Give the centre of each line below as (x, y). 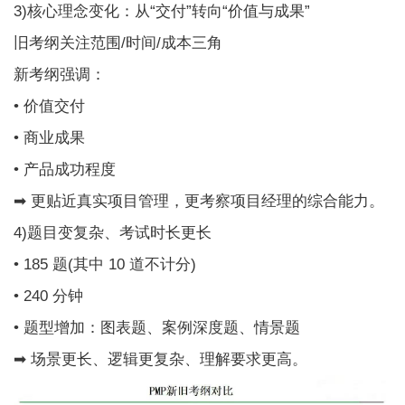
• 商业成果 (50, 137)
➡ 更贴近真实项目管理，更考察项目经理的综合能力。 (199, 201)
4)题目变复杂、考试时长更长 (113, 232)
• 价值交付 (50, 106)
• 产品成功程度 (65, 169)
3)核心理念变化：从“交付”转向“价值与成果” (162, 11)
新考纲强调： (60, 74)
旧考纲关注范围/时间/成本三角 (118, 42)
